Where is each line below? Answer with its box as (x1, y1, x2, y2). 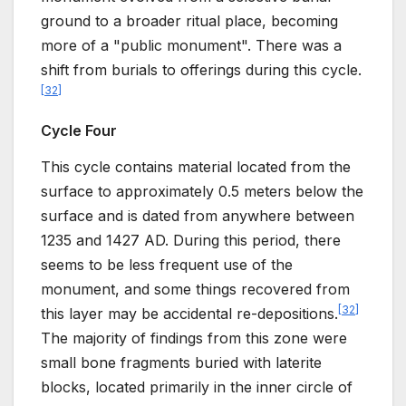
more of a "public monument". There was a (41, 36, 342, 55)
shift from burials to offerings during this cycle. (41, 61, 362, 80)
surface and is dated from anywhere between (41, 206, 354, 225)
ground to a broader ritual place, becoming (41, 12, 338, 31)
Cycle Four (41, 121, 117, 140)
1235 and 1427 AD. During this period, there (41, 230, 341, 249)
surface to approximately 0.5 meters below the (41, 181, 363, 200)
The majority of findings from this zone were (41, 328, 347, 347)
